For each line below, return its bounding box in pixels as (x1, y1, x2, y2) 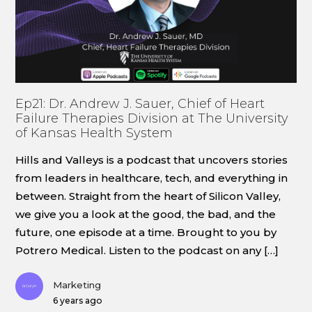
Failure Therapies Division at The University (15, 110, 289, 126)
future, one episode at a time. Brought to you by (15, 225, 277, 239)
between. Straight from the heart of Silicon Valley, (15, 189, 281, 203)
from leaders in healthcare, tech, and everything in (15, 171, 288, 185)
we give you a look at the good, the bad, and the (15, 207, 276, 221)
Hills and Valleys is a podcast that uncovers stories (15, 153, 288, 166)
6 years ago (53, 295, 102, 306)
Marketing (53, 279, 102, 290)
